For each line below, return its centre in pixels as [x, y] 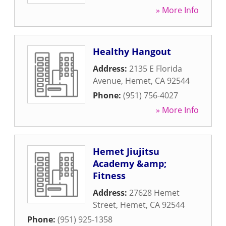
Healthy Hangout [132, 51]
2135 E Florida [156, 69]
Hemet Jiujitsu [126, 151]
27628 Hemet [154, 193]
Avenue [107, 81]
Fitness [109, 176]
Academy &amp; [130, 163]
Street [104, 205]
